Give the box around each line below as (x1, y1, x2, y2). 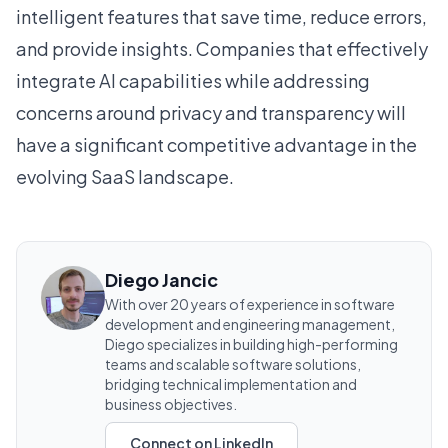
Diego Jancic (105, 268, 218, 291)
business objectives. (105, 395, 237, 413)
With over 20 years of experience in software (105, 295, 395, 313)
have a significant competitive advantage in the (16, 133, 417, 156)
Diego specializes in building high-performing (105, 335, 398, 353)
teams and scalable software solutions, (105, 355, 361, 373)
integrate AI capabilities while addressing (16, 69, 370, 92)
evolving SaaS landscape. (16, 165, 234, 188)
